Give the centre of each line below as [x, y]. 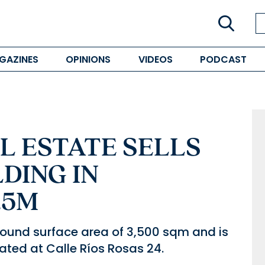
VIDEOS [155, 59]
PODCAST [223, 59]
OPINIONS [88, 59]
